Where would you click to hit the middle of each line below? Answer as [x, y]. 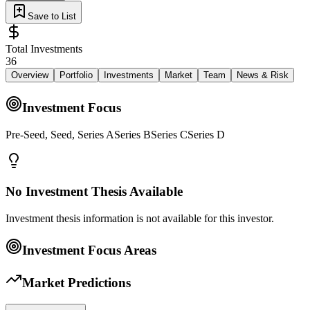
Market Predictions [76, 283]
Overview [30, 75]
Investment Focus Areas [89, 250]
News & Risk [263, 75]
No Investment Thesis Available [94, 192]
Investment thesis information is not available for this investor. [140, 218]
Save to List [52, 17]
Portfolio [76, 75]
